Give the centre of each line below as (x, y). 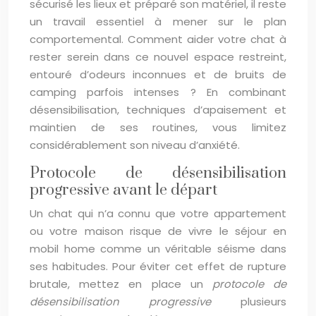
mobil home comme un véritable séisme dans (158, 249)
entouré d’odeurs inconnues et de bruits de (158, 74)
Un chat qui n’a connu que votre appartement (158, 213)
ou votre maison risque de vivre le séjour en (158, 231)
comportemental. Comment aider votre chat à (158, 39)
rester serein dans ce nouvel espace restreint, (158, 57)
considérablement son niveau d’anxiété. (135, 145)
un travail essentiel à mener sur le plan (158, 22)
